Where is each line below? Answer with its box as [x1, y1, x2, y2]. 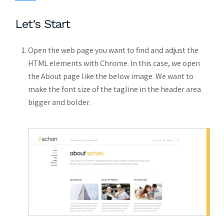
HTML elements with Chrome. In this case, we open [28, 57, 200, 68]
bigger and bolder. [28, 96, 90, 107]
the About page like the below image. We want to [28, 70, 193, 81]
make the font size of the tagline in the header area [28, 83, 201, 94]
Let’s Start [15, 17, 70, 31]
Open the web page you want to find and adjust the [28, 44, 198, 55]
